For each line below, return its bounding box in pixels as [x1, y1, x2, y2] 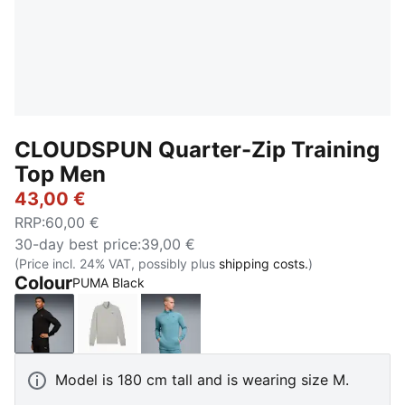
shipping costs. [219, 256, 308, 271]
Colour [14, 272, 72, 294]
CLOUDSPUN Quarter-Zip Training [14, 137, 380, 163]
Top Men [14, 161, 106, 187]
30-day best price [14, 235, 137, 253]
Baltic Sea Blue [169, 324, 271, 343]
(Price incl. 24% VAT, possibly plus [14, 256, 219, 271]
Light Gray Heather [106, 324, 237, 343]
